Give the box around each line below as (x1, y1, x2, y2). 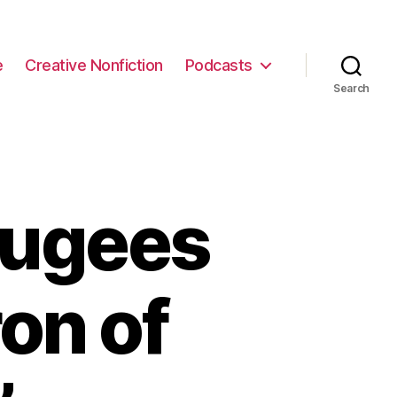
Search (332, 82, 370, 95)
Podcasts (184, 55, 253, 74)
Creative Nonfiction (25, 55, 163, 74)
